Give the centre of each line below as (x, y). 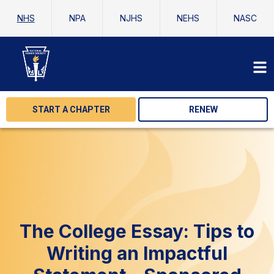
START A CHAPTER (71, 110)
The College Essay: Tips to (137, 231)
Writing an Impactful (137, 253)
